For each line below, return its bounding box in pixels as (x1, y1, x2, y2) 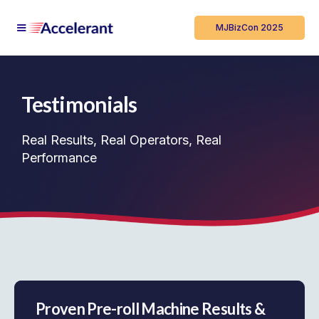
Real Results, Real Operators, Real (21, 132, 221, 147)
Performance (21, 150, 97, 165)
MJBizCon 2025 (216, 22, 283, 33)
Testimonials (21, 91, 137, 117)
